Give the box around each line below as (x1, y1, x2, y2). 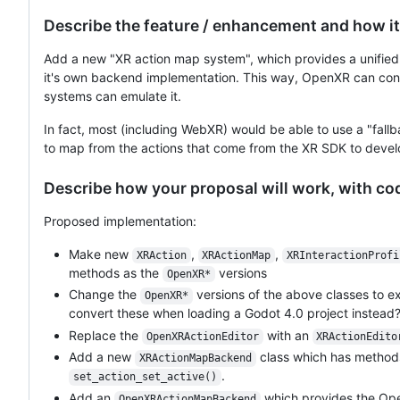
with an (262, 327, 312, 343)
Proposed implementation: (44, 212, 196, 229)
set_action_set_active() (72, 371, 217, 384)
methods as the (69, 264, 162, 280)
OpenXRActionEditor (146, 329, 259, 343)
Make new (69, 246, 132, 262)
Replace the (69, 327, 142, 343)
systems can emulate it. (44, 87, 181, 104)
